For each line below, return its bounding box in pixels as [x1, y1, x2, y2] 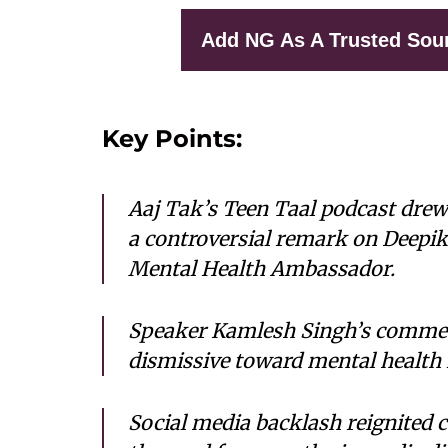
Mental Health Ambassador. [128, 256, 395, 281]
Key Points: [102, 124, 242, 153]
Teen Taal [222, 196, 315, 221]
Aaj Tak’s [128, 196, 222, 221]
